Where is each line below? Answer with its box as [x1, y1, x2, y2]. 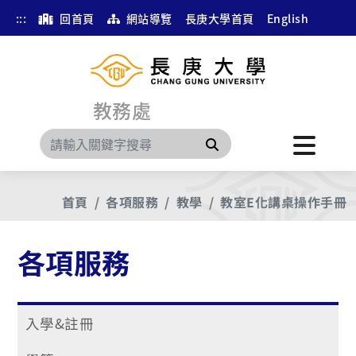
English [266, 10, 309, 26]
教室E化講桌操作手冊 [220, 192, 346, 211]
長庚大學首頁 [184, 10, 254, 26]
